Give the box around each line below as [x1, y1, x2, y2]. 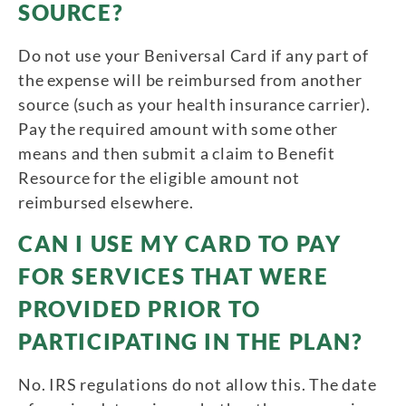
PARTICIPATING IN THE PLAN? [18, 327, 363, 354]
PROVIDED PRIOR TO [18, 295, 261, 322]
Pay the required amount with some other [18, 118, 339, 139]
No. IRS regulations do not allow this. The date [18, 373, 377, 394]
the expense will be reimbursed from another [18, 69, 362, 90]
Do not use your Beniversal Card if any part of [18, 44, 369, 65]
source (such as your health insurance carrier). [18, 93, 371, 114]
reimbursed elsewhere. [18, 191, 208, 212]
